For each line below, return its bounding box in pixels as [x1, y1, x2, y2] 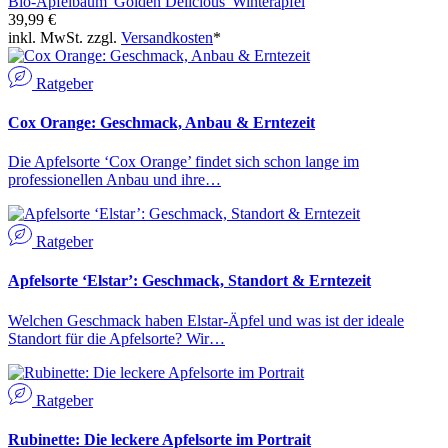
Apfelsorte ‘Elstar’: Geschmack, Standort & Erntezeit [8, 272, 371, 290]
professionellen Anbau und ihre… [8, 171, 221, 189]
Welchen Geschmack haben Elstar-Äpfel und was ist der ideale [8, 311, 404, 329]
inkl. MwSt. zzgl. [8, 28, 121, 46]
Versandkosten [121, 28, 213, 46]
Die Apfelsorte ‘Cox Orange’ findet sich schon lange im [8, 153, 359, 171]
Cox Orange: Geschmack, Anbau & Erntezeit [8, 113, 315, 131]
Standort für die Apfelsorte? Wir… [8, 329, 225, 347]
